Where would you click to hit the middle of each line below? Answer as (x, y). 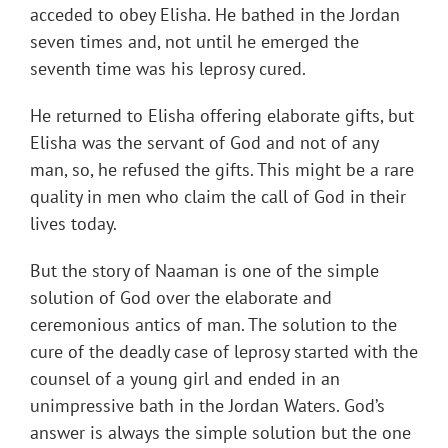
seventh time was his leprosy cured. (168, 69)
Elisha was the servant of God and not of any (204, 143)
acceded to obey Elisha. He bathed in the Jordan (215, 15)
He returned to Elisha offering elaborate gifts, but (222, 116)
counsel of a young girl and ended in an (185, 379)
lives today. (73, 224)
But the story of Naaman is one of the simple (204, 271)
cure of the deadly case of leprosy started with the (224, 352)
